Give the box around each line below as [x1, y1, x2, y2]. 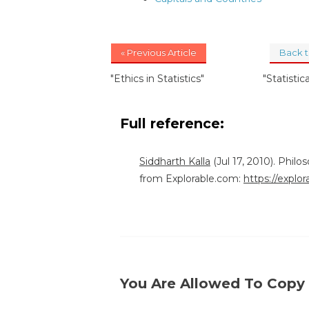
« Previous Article [121, 47, 197, 59]
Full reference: [120, 115, 228, 132]
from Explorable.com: [139, 172, 243, 186]
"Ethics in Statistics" [110, 72, 204, 86]
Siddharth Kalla [139, 155, 210, 168]
